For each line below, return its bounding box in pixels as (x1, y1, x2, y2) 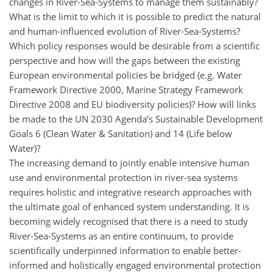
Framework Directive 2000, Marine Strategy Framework (9, 83, 243, 96)
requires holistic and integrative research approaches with (9, 185, 252, 198)
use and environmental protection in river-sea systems (9, 171, 238, 183)
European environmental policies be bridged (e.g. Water (9, 68, 242, 81)
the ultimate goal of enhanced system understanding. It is (9, 200, 249, 213)
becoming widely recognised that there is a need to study (9, 214, 248, 227)
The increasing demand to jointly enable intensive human (9, 156, 249, 169)
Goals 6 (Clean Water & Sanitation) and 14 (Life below (9, 127, 232, 140)
